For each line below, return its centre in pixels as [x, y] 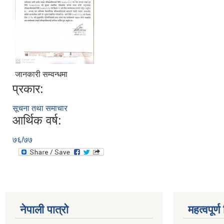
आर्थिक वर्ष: [37, 120]
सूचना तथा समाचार [40, 108]
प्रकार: [28, 89]
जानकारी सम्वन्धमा [42, 74]
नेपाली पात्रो [44, 210]
